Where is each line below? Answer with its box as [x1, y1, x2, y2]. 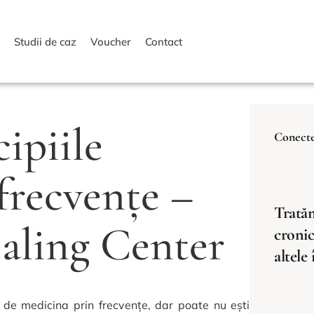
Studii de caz [14, 35, 77, 48]
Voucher [90, 35, 132, 48]
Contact [145, 35, 183, 48]
